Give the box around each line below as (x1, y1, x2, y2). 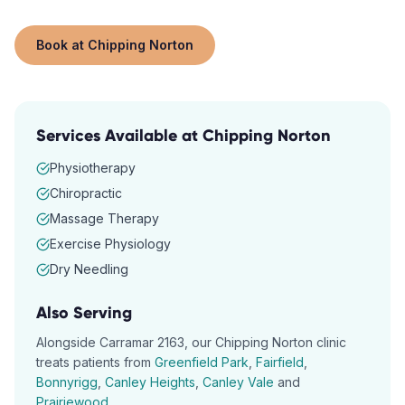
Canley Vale (202, 374, 274, 390)
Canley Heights (105, 374, 195, 390)
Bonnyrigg (36, 374, 98, 390)
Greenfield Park (155, 354, 249, 370)
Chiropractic (50, 185, 122, 201)
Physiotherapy (50, 160, 136, 175)
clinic (313, 334, 346, 350)
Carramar (99, 334, 154, 350)
